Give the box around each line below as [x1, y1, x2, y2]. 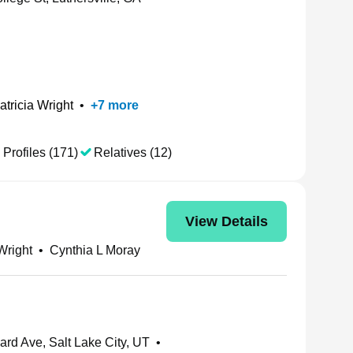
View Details [185, 213, 268, 229]
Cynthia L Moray [50, 243, 140, 257]
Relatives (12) [94, 146, 172, 159]
